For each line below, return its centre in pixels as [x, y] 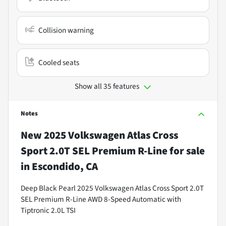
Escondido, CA [65, 166]
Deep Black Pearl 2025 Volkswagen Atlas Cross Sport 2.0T [112, 188]
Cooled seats [59, 62]
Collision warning [66, 30]
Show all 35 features [107, 86]
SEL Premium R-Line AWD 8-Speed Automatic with [101, 199]
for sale [186, 151]
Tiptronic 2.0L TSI [48, 210]
